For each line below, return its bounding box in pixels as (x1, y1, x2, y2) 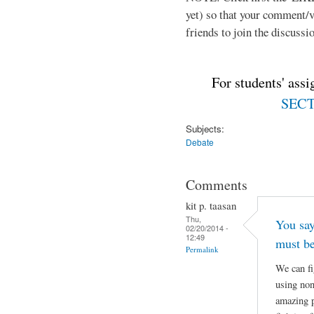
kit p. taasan (186, 198, 236, 212)
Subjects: (186, 121, 224, 135)
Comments (186, 175, 247, 194)
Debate (186, 135, 214, 148)
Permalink (186, 243, 219, 254)
